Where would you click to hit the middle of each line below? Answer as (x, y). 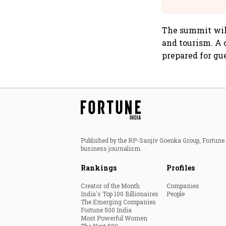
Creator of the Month (110, 186)
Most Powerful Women (114, 218)
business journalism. (111, 149)
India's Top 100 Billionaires (120, 194)
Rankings (99, 168)
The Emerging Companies (118, 202)
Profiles (181, 168)
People (176, 194)
